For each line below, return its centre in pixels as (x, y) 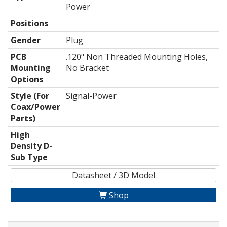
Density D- (31, 146)
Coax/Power (35, 107)
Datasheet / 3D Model (113, 176)
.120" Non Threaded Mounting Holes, (137, 57)
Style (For (30, 96)
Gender (26, 40)
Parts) (23, 118)
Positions (29, 24)
